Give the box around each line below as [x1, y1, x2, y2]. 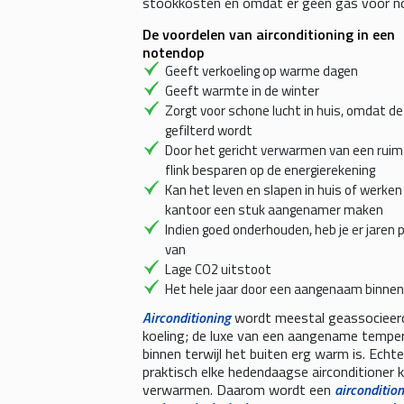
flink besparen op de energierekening [165, 160, 375, 181]
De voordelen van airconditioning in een [142, 23, 395, 46]
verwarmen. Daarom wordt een [142, 379, 335, 401]
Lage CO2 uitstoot [165, 259, 271, 280]
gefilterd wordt [165, 120, 252, 142]
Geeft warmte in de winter [165, 80, 319, 102]
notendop [142, 41, 204, 64]
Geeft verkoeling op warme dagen [165, 60, 358, 82]
